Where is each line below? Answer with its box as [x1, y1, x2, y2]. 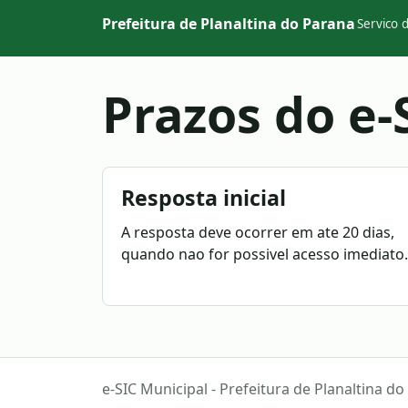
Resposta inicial [121, 183, 286, 212]
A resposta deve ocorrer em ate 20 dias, [121, 222, 394, 242]
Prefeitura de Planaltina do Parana [102, 14, 355, 34]
